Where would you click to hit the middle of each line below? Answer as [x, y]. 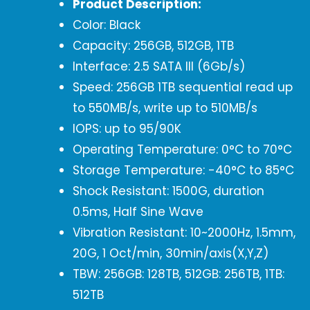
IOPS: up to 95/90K [127, 129]
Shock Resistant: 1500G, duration [168, 191]
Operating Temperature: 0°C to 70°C [182, 149]
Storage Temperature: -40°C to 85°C [183, 170]
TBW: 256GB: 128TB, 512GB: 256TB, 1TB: [179, 274]
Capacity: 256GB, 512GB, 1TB [153, 46]
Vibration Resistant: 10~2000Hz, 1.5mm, [184, 232]
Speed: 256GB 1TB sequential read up [183, 87]
